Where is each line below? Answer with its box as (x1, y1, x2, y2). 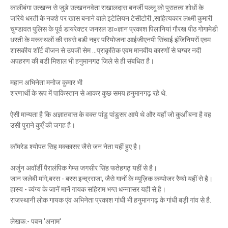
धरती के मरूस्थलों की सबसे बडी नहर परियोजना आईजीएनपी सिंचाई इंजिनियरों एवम (10, 36, 211, 44)
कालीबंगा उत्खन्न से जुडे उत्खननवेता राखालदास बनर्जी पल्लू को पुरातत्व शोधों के (10, 4, 204, 12)
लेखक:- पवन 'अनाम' (10, 217, 61, 225)
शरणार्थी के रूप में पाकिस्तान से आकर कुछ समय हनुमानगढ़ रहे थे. (10, 89, 167, 97)
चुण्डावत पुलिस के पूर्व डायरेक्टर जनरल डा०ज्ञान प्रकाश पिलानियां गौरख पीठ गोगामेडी (10, 25, 218, 33)
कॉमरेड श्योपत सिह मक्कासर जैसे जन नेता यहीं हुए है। (10, 142, 141, 151)
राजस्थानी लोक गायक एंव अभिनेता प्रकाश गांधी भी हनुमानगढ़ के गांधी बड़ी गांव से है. (10, 196, 211, 204)
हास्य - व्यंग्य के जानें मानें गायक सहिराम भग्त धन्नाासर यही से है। (10, 185, 166, 193)
